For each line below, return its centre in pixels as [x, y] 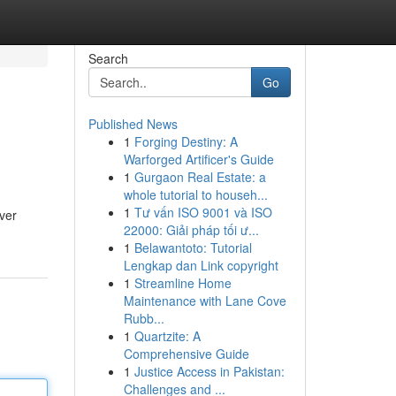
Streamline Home [183, 283]
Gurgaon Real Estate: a [200, 177]
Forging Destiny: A [186, 141]
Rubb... [144, 318]
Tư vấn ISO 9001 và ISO [203, 212]
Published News [133, 124]
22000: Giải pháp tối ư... [191, 230]
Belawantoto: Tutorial [193, 247]
